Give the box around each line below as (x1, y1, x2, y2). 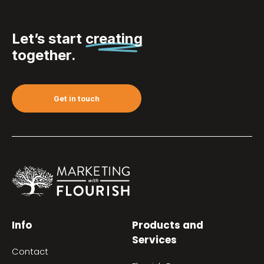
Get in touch (54, 94, 100, 103)
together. (12, 47, 76, 64)
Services (132, 233, 177, 247)
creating (85, 30, 143, 48)
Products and (132, 218, 203, 233)
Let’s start (12, 30, 85, 48)
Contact (12, 246, 48, 258)
